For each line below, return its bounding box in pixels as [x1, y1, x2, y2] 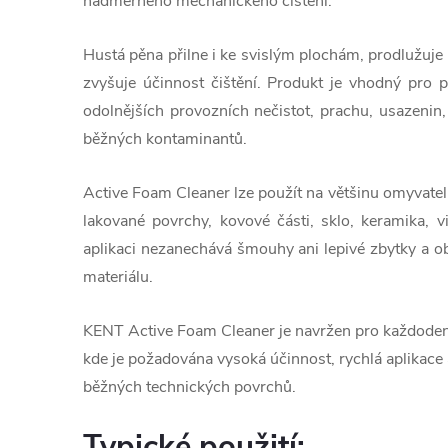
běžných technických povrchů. [83, 376, 296, 398]
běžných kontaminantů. [83, 128, 247, 150]
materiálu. [83, 266, 153, 288]
